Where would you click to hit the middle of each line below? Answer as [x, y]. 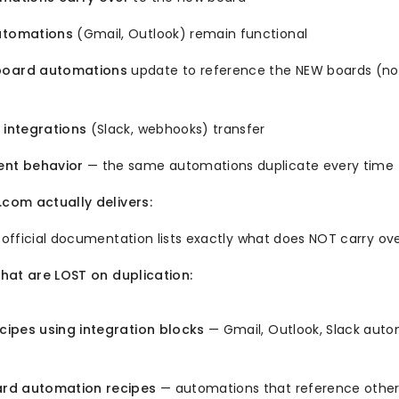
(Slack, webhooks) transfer [176, 130]
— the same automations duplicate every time [239, 166]
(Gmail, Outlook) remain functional [190, 34]
